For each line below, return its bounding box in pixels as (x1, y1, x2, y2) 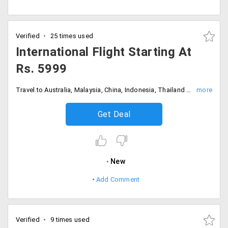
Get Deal (97, 109, 131, 119)
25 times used (48, 32, 94, 40)
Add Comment (96, 176, 140, 183)
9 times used (48, 216, 90, 223)
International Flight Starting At (16, 45, 192, 59)
